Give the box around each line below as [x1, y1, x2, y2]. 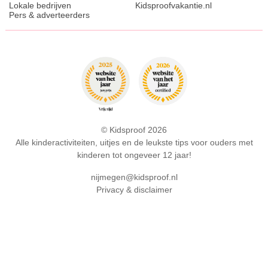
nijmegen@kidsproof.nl [90, 172, 178, 182]
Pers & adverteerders [8, 10, 90, 20]
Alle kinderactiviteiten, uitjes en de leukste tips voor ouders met [15, 138, 253, 148]
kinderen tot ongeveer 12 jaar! [77, 150, 191, 160]
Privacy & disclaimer [96, 185, 172, 195]
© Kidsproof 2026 [101, 125, 167, 135]
